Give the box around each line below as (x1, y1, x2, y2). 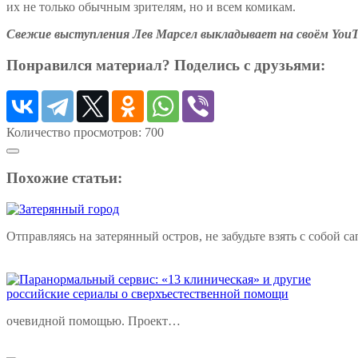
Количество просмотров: (6, 125, 141, 140)
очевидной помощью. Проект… (6, 313, 181, 328)
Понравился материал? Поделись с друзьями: (6, 56, 325, 74)
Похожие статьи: (6, 169, 122, 187)
